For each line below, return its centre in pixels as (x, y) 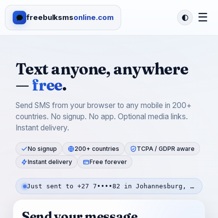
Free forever (108, 162)
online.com (94, 17)
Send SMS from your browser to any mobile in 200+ (104, 105)
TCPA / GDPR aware (166, 149)
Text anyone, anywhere (102, 69)
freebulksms (50, 17)
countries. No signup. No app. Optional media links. (102, 117)
